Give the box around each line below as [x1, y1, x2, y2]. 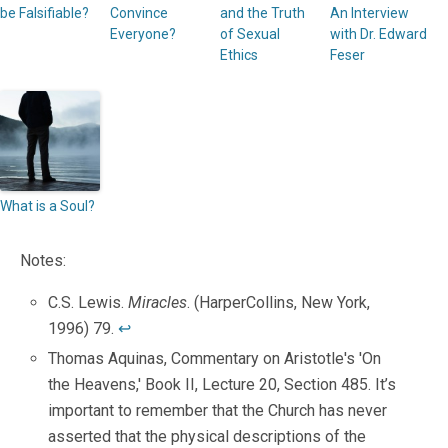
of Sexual [220, 25, 280, 42]
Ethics [220, 46, 258, 63]
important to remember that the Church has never [48, 400, 388, 420]
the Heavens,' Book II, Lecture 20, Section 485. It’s [48, 374, 397, 394]
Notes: [20, 250, 66, 270]
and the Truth [220, 4, 305, 21]
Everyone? [110, 25, 176, 42]
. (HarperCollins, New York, [187, 292, 371, 312]
